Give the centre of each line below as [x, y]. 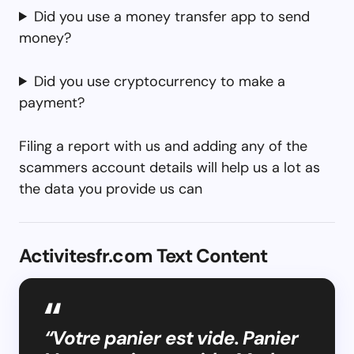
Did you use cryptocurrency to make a [160, 81]
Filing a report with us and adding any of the [163, 146]
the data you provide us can [111, 188]
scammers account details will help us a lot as [169, 167]
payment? [52, 102]
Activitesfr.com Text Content [143, 255]
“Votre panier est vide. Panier [171, 337]
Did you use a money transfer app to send [172, 16]
